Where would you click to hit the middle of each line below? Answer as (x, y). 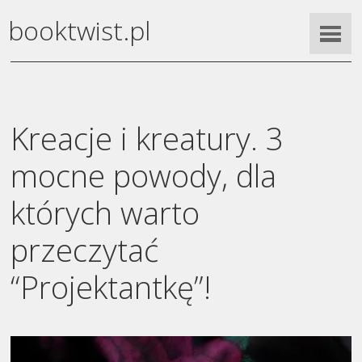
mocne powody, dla (144, 175)
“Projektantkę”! (111, 286)
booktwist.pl (80, 31)
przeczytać (85, 249)
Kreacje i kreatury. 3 (147, 138)
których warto (105, 212)
